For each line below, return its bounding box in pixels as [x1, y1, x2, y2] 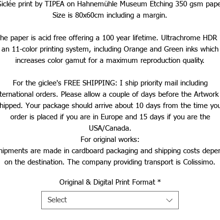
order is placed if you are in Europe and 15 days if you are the [10, 113, 210, 121]
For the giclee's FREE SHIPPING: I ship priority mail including [12, 80, 208, 87]
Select [48, 196, 67, 204]
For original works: [81, 136, 139, 144]
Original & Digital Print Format [59, 179, 155, 187]
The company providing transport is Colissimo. [67, 159, 216, 166]
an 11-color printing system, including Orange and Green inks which [1, 46, 219, 54]
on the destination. [4, 159, 65, 166]
